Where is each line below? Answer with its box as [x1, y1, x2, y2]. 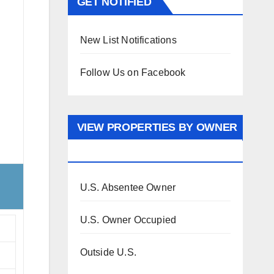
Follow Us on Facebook [80, 67, 186, 78]
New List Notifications [80, 35, 177, 45]
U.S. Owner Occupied [80, 215, 177, 225]
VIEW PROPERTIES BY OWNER [76, 121, 237, 133]
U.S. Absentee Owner [80, 182, 176, 193]
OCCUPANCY [76, 146, 146, 158]
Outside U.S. [80, 247, 136, 257]
